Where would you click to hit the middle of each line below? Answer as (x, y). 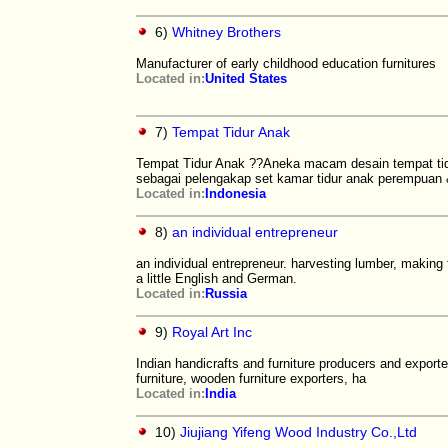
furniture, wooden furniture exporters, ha (251, 378)
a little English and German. (216, 278)
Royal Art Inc (212, 332)
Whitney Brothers (226, 32)
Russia (226, 293)
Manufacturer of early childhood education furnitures (286, 63)
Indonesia (235, 193)
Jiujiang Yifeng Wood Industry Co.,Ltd (298, 432)
